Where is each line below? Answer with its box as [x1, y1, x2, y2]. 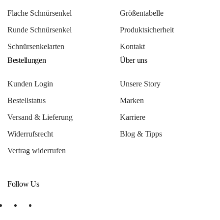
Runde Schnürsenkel [7, 25, 72, 34]
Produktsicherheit [120, 25, 174, 34]
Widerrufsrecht [7, 129, 53, 138]
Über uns [120, 55, 147, 64]
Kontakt [120, 42, 145, 51]
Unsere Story [120, 79, 161, 88]
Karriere [120, 112, 145, 121]
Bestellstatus [7, 96, 46, 105]
